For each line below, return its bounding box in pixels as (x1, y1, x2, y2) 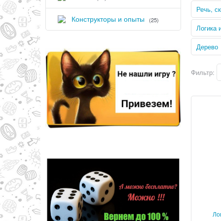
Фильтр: (191, 68, 215, 77)
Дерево (196, 42, 218, 52)
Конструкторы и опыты (72, 14, 147, 24)
